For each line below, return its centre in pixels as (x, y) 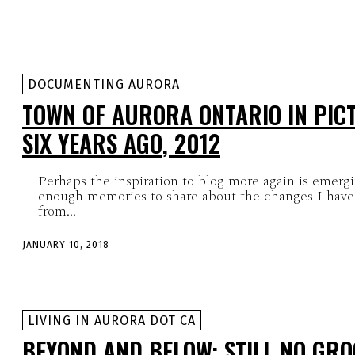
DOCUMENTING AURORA (104, 85)
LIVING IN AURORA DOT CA (112, 320)
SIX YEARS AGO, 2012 (121, 143)
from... (57, 212)
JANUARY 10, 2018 (66, 245)
